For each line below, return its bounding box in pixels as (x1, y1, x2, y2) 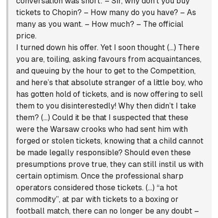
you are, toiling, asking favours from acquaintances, (16, 54, 202, 64)
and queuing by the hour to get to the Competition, (16, 66, 196, 76)
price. (16, 31, 37, 41)
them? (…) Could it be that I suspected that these (16, 113, 189, 123)
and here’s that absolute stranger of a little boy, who (16, 78, 203, 88)
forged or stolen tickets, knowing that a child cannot (16, 136, 204, 146)
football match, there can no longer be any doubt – (16, 206, 200, 216)
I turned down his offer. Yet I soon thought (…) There (16, 43, 200, 53)
